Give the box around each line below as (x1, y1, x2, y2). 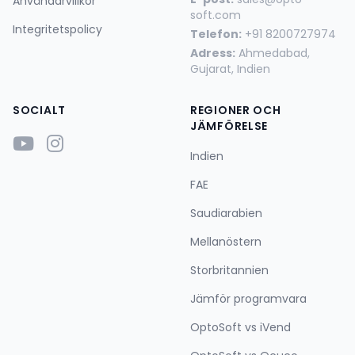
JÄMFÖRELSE (190, 118, 268, 134)
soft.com (190, 7, 241, 23)
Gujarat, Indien (190, 61, 270, 77)
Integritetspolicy (13, 21, 102, 37)
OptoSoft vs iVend (190, 319, 291, 335)
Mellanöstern (190, 234, 261, 250)
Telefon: (190, 26, 242, 42)
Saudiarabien (190, 205, 262, 221)
